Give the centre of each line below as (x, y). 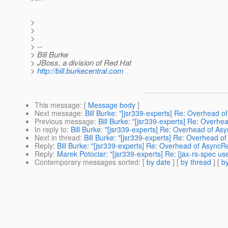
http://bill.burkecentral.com (80, 71)
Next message (58, 113)
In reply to (51, 130)
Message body (112, 105)
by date (159, 162)
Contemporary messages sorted (87, 162)
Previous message (64, 121)
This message (57, 105)
